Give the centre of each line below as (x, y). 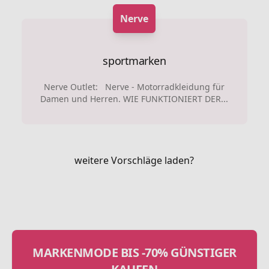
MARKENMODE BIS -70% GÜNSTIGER (134, 252)
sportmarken (134, 60)
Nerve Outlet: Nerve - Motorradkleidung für (134, 86)
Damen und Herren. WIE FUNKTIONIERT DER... (134, 98)
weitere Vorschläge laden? (134, 160)
